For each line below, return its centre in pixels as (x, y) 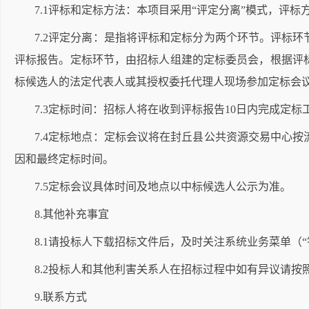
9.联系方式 (61, 297)
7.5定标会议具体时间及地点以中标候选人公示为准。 (163, 187)
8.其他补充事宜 (72, 214)
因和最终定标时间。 (64, 159)
